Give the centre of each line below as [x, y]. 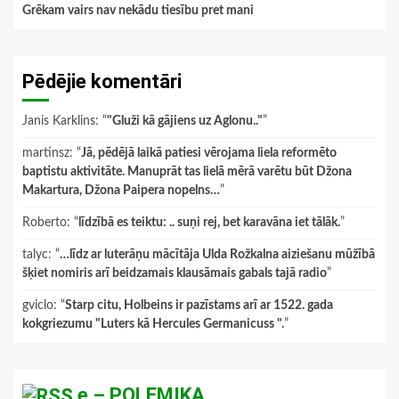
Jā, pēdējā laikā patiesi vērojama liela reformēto [209, 153]
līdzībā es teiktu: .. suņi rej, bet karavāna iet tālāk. [209, 222]
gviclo [38, 305]
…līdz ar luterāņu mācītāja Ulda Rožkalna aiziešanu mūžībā [217, 254]
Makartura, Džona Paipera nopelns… [121, 190]
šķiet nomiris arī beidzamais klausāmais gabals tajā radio [175, 273]
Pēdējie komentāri [102, 81]
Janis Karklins [59, 121]
